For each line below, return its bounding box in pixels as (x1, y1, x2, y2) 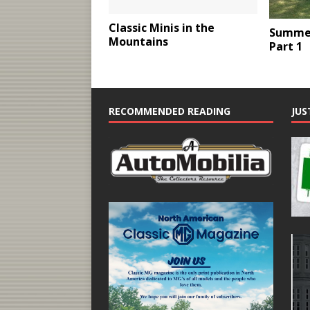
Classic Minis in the (109, 20, 215, 36)
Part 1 (268, 39, 302, 55)
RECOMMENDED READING (109, 104, 230, 118)
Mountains (109, 34, 168, 50)
